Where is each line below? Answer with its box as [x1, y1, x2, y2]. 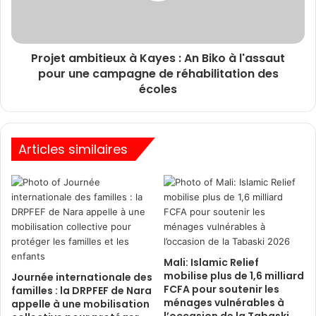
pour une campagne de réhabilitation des [37, 66, 279, 82]
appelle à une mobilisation [11, 297, 150, 311]
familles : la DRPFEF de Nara [11, 284, 152, 298]
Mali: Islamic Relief [164, 255, 259, 269]
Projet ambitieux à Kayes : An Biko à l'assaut [31, 50, 285, 66]
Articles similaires [18, 140, 128, 158]
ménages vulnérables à [164, 296, 284, 310]
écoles [139, 81, 177, 97]
